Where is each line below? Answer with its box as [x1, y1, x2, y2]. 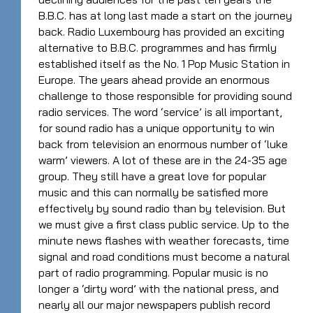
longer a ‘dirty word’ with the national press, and [38, 281, 279, 296]
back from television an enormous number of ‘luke [38, 136, 288, 151]
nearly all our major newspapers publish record [38, 297, 270, 312]
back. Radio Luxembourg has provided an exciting [38, 24, 284, 38]
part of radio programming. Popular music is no [38, 265, 268, 279]
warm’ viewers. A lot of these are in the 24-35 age [38, 152, 287, 167]
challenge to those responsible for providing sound [38, 88, 292, 103]
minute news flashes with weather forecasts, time [38, 233, 289, 247]
